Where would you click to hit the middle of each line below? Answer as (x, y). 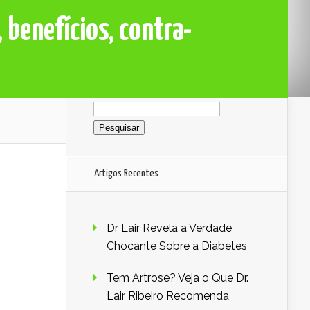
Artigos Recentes (126, 174)
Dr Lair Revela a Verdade (169, 228)
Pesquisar (117, 101)
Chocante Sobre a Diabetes (177, 246)
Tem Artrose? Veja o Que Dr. (177, 278)
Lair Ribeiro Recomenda (168, 296)
